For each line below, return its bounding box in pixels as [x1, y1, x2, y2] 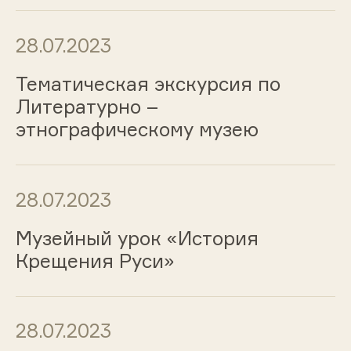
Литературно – [15, 95, 158, 119]
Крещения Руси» [15, 248, 175, 273]
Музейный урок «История [15, 226, 259, 250]
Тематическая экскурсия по [15, 72, 280, 96]
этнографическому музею [15, 118, 259, 142]
